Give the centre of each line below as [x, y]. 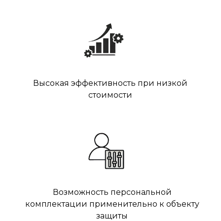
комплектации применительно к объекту [112, 204]
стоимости [110, 95]
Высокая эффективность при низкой [110, 83]
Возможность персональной [112, 192]
